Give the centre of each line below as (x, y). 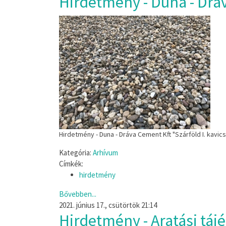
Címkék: (71, 164)
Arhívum (105, 153)
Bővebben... (78, 194)
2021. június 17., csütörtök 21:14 (108, 205)
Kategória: (75, 153)
